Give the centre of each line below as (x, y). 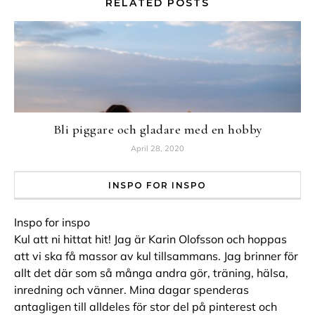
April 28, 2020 (157, 148)
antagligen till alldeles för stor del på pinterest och (146, 307)
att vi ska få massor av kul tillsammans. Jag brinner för (156, 256)
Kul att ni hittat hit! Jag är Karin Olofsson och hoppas (150, 239)
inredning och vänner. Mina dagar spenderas (131, 290)
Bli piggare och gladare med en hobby (157, 129)
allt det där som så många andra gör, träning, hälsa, (151, 273)
